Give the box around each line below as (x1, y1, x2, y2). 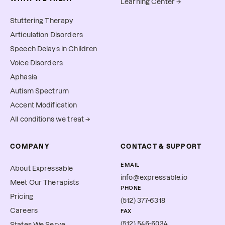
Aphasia (10, 73, 37, 81)
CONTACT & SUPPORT (121, 143, 202, 150)
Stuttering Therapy (10, 17, 74, 25)
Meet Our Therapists (10, 179, 79, 187)
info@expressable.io (121, 174, 188, 182)
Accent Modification (10, 101, 77, 109)
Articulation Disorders (10, 31, 83, 39)
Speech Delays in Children (10, 45, 97, 53)
